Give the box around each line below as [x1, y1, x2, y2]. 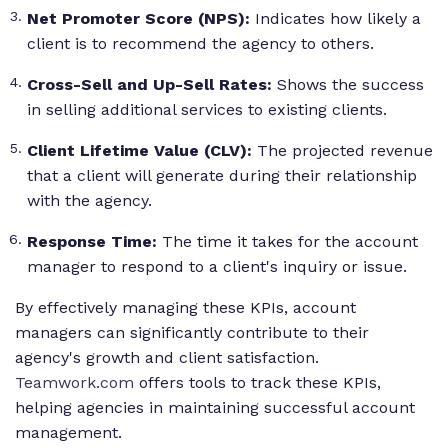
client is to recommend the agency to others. [27, 34, 374, 54]
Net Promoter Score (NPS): [27, 9, 255, 29]
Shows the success [272, 75, 424, 95]
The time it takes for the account [157, 232, 418, 252]
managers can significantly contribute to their [15, 323, 369, 343]
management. [15, 423, 122, 443]
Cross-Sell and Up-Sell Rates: [27, 75, 272, 95]
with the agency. [27, 191, 152, 211]
